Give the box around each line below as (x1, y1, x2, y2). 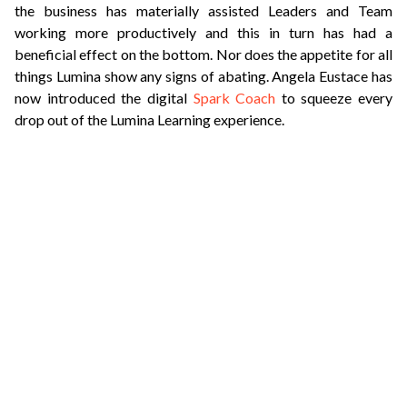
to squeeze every (275, 89, 392, 107)
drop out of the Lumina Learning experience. (15, 111, 284, 129)
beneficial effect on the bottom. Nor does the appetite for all (15, 45, 392, 64)
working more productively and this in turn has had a (15, 24, 392, 42)
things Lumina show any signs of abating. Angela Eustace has (15, 67, 392, 85)
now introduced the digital (15, 89, 194, 107)
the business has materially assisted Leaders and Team (15, 2, 392, 20)
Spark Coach (193, 89, 276, 107)
